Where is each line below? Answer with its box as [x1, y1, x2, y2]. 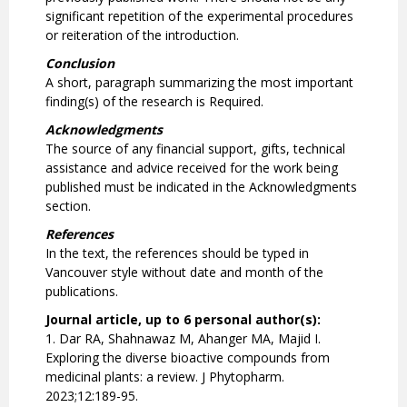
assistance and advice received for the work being [45, 159, 338, 177]
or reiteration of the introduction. [45, 26, 239, 45]
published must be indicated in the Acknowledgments [45, 178, 357, 196]
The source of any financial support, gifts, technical [45, 140, 345, 158]
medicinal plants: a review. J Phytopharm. [45, 368, 284, 386]
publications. [45, 283, 118, 301]
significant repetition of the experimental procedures [45, 7, 353, 25]
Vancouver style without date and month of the [45, 263, 323, 282]
